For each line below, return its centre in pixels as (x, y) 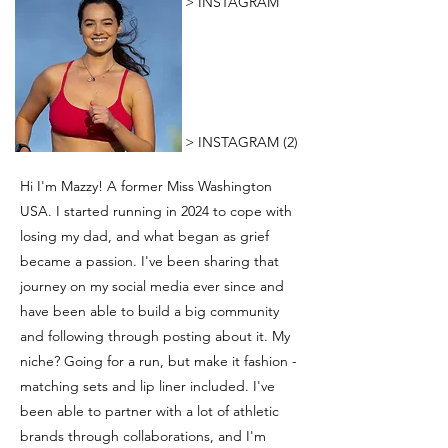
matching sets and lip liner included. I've (147, 385)
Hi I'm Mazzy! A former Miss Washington (146, 185)
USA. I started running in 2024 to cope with (156, 210)
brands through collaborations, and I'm (143, 435)
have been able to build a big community (149, 310)
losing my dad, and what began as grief (144, 235)
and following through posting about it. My (155, 335)
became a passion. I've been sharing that (149, 260)
